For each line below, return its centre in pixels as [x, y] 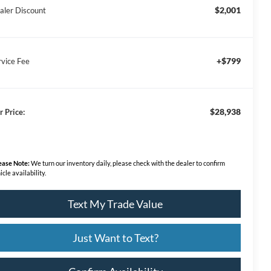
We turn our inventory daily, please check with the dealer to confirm [128, 163]
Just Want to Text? [115, 238]
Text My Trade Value [115, 204]
